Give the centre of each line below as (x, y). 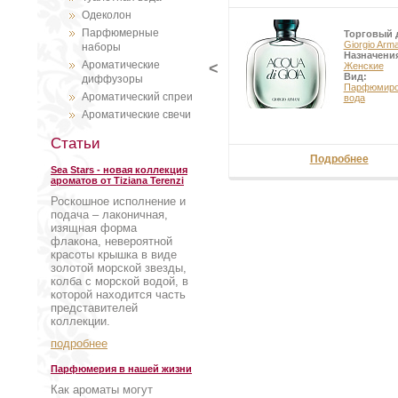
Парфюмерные (120, 33)
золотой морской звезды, (119, 268)
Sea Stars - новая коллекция (119, 170)
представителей (94, 308)
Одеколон (107, 15)
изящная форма (94, 228)
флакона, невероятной (111, 241)
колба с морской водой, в (119, 281)
